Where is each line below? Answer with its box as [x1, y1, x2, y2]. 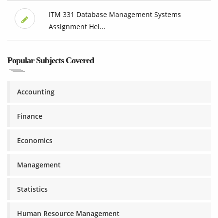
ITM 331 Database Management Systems [48, 10, 181, 19]
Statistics [17, 184, 48, 194]
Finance [17, 111, 42, 121]
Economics [17, 136, 53, 145]
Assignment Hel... [48, 22, 106, 32]
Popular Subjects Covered [7, 55, 94, 66]
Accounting [17, 87, 54, 97]
